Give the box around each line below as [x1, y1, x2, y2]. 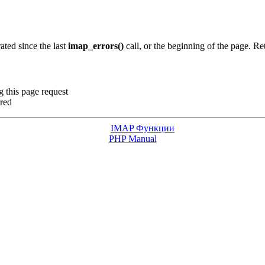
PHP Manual [108, 134, 157, 144]
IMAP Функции [111, 123, 174, 134]
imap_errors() [68, 40, 124, 51]
